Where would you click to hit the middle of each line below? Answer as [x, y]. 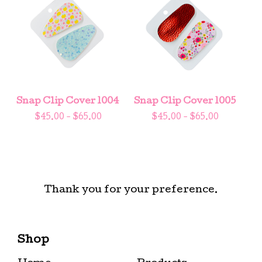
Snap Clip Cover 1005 [185, 101]
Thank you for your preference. [131, 190]
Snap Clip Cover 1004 [68, 101]
